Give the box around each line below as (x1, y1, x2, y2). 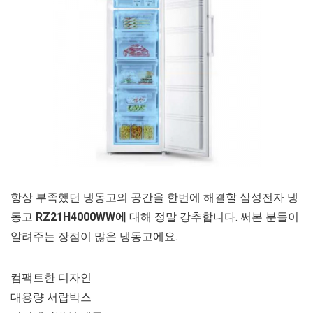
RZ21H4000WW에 (36, 210, 126, 224)
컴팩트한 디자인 (10, 270, 92, 284)
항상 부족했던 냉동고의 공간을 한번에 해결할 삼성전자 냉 (10, 190, 298, 204)
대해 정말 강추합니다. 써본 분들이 (126, 210, 299, 224)
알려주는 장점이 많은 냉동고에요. (10, 229, 177, 243)
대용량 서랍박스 (10, 290, 92, 304)
